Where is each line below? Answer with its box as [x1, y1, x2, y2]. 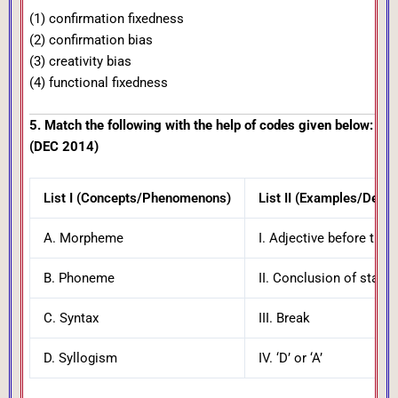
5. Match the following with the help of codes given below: [29, 116, 373, 133]
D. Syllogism [43, 350, 117, 367]
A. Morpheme [43, 230, 123, 247]
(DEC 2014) [29, 138, 99, 155]
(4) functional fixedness [29, 74, 168, 91]
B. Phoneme [43, 270, 115, 287]
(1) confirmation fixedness [29, 10, 184, 27]
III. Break [258, 310, 310, 327]
